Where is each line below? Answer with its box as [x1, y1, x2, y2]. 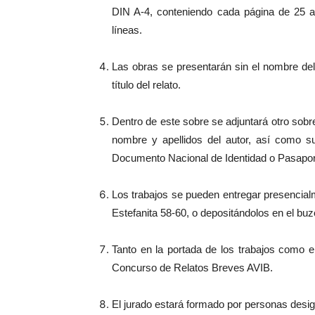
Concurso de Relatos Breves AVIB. [112, 262, 273, 274]
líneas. [112, 24, 142, 36]
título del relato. [112, 79, 181, 91]
